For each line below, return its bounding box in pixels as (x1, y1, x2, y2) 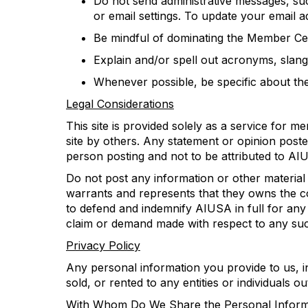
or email (93, 9, 139, 23)
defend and (80, 201, 142, 215)
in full (235, 201, 267, 215)
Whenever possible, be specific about (93, 75, 294, 89)
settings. (139, 9, 181, 23)
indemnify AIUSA (142, 201, 235, 215)
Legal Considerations (66, 97, 174, 111)
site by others (66, 134, 137, 148)
